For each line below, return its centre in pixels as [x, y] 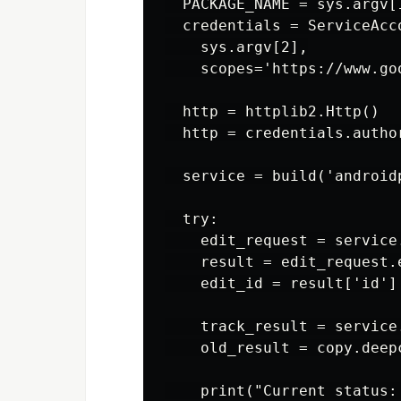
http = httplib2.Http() [272, 111]
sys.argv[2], [236, 47]
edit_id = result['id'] [281, 283]
